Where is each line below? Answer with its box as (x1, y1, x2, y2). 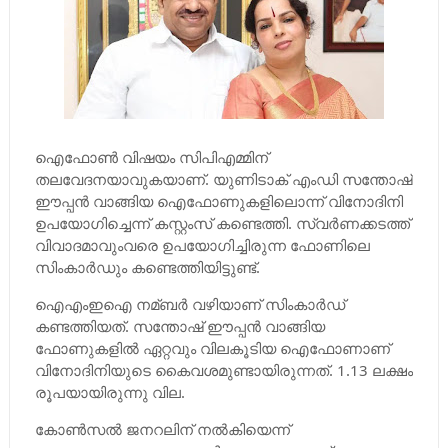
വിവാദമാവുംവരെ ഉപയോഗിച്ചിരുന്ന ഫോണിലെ (34, 235, 370, 255)
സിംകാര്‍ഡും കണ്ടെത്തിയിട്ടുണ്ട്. (34, 257, 260, 277)
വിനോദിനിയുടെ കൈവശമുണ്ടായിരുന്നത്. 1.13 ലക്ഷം (34, 360, 413, 380)
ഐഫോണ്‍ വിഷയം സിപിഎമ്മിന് (34, 147, 268, 167)
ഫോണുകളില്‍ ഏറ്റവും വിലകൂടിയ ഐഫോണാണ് (34, 338, 390, 358)
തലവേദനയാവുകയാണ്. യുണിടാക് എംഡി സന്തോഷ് (34, 169, 412, 189)
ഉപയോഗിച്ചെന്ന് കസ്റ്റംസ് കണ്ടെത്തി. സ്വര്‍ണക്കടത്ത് (34, 213, 410, 233)
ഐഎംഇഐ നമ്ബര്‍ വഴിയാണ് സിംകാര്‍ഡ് (34, 294, 345, 314)
